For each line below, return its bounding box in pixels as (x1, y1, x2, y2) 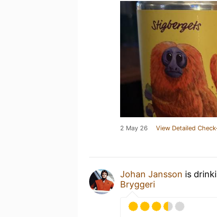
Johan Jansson (120, 169, 183, 179)
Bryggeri (120, 179, 155, 189)
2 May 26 (120, 124, 148, 132)
